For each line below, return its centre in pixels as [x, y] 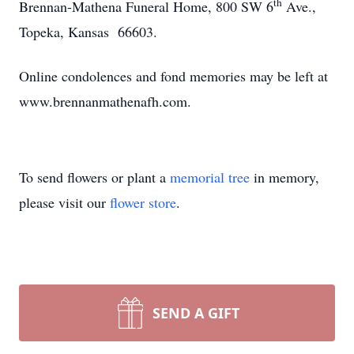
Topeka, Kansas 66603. [88, 32]
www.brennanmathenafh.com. [105, 101]
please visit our [64, 202]
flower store [143, 202]
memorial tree [210, 177]
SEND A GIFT [196, 313]
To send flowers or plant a [94, 177]
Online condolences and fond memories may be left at [173, 76]
